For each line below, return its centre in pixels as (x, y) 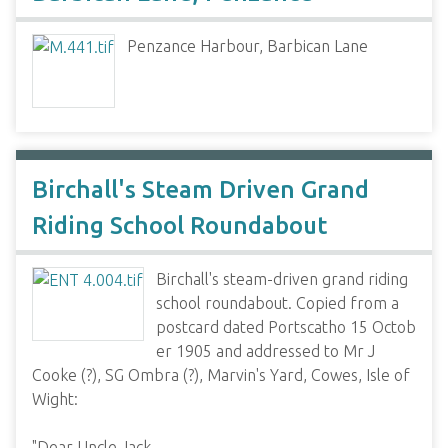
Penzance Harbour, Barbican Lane (247, 46)
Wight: (55, 399)
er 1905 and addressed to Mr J (265, 351)
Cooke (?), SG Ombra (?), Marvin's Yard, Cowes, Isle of (221, 375)
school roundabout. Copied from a (277, 303)
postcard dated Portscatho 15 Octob (286, 327)
